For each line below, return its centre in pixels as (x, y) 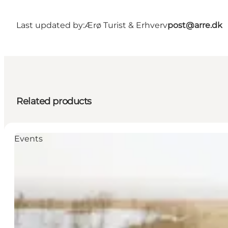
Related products (54, 101)
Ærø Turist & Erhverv (126, 25)
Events (28, 138)
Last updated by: (50, 25)
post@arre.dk (195, 25)
